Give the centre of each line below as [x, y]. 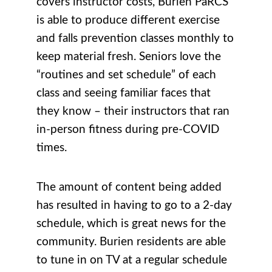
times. [52, 148]
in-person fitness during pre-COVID [128, 129]
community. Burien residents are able [131, 242]
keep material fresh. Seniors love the [129, 56]
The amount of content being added [129, 187]
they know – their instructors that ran [133, 111]
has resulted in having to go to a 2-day [134, 205]
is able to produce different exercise [128, 20]
